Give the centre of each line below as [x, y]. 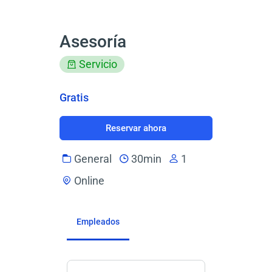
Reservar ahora [136, 128]
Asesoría [93, 42]
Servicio [98, 64]
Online [89, 180]
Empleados [98, 222]
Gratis [74, 97]
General [93, 158]
